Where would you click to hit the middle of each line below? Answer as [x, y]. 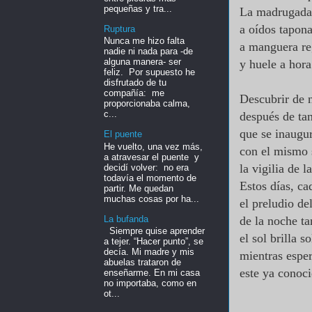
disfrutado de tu [135, 83]
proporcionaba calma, [148, 104]
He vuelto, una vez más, [153, 146]
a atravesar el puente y [151, 157]
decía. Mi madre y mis [149, 252]
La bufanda [126, 219]
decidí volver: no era [146, 167]
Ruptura [119, 29]
